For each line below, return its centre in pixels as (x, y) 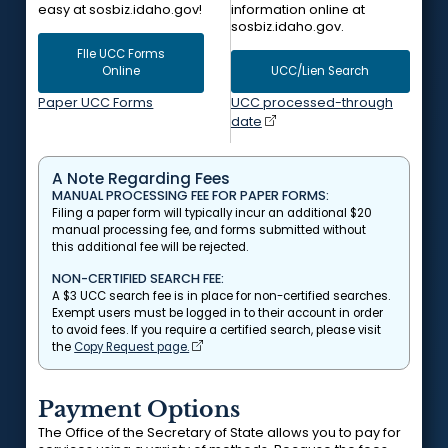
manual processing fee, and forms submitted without (209, 230)
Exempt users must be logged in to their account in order (218, 313)
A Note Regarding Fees (141, 178)
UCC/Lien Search (320, 70)
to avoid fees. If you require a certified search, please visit (217, 330)
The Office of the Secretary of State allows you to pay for (220, 432)
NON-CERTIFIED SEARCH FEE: (138, 278)
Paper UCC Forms (96, 102)
